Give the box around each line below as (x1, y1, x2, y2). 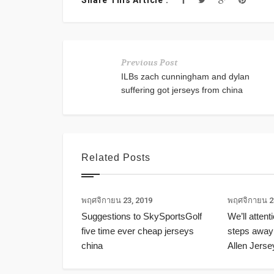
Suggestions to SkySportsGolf (81, 211, 202, 222)
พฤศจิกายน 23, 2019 (81, 196, 152, 206)
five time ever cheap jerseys (81, 226, 194, 237)
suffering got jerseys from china (121, 85, 243, 95)
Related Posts (81, 152, 150, 163)
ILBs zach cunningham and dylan (121, 72, 250, 82)
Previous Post (121, 58, 177, 68)
